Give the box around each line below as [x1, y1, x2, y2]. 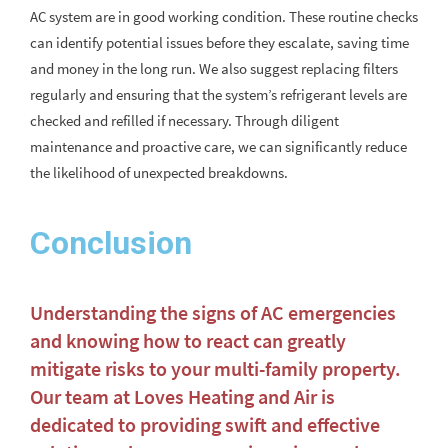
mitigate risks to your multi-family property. [30, 356, 401, 382]
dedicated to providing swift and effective [30, 412, 380, 438]
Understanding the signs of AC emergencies [30, 300, 396, 326]
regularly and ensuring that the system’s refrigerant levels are [30, 85, 407, 105]
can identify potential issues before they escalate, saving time [30, 33, 409, 53]
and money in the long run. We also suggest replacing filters [30, 59, 398, 79]
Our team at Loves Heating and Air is [30, 384, 335, 410]
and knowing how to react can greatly [30, 328, 346, 354]
